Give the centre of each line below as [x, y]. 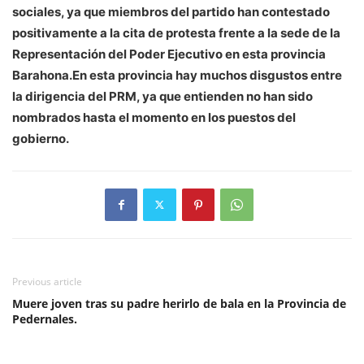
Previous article [47, 281]
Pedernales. [45, 318]
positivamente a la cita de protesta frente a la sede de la [176, 32]
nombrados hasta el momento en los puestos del [154, 117]
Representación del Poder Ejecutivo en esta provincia [169, 54]
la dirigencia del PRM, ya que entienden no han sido [162, 96]
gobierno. [41, 138]
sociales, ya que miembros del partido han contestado [171, 11]
